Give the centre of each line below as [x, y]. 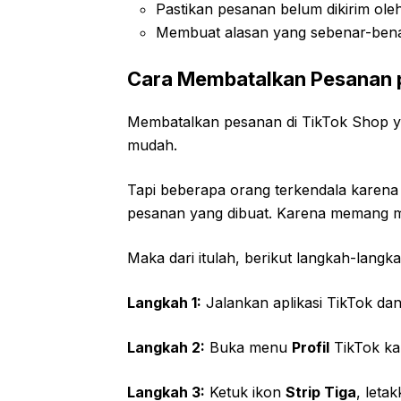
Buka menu [248, 347]
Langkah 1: [164, 302]
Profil [311, 347]
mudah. [152, 145]
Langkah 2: [166, 347]
